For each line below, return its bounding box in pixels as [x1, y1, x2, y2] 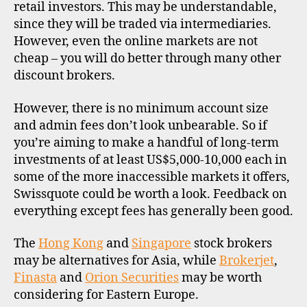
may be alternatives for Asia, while [14, 253, 219, 269]
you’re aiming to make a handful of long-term [14, 134, 279, 151]
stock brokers [191, 236, 272, 251]
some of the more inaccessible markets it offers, [14, 169, 290, 185]
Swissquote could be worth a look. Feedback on [14, 186, 287, 202]
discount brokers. [14, 68, 115, 84]
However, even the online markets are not [14, 34, 258, 49]
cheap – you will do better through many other [14, 51, 281, 66]
